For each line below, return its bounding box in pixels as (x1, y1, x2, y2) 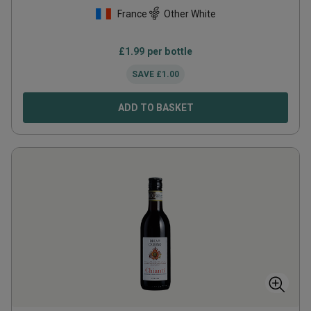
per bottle (144, 46, 193, 57)
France (117, 8, 147, 19)
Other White (164, 8, 216, 19)
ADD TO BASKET (117, 102, 194, 113)
